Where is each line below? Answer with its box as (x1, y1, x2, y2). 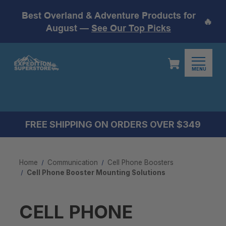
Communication (47, 158, 98, 166)
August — (46, 22, 91, 33)
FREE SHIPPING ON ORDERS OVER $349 (25, 119, 201, 130)
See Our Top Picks (91, 22, 171, 33)
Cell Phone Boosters (107, 158, 174, 166)
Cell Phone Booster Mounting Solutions (26, 168, 165, 177)
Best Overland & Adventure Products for (21, 10, 196, 21)
